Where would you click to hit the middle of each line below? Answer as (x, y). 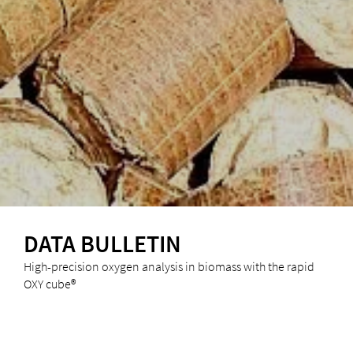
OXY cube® (49, 283)
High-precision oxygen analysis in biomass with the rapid (169, 266)
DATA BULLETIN (102, 243)
